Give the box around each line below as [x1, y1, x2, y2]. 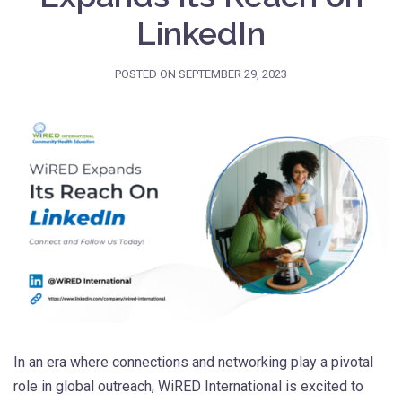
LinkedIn [136, 14, 266, 52]
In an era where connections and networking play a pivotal [13, 354, 373, 371]
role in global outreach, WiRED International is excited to [13, 378, 363, 396]
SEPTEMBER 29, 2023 [179, 67, 287, 81]
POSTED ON [115, 67, 179, 81]
